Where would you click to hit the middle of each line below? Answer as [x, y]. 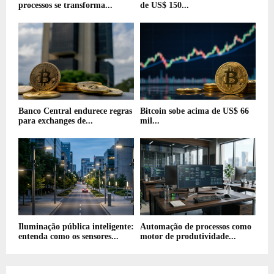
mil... [150, 121]
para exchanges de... [56, 121]
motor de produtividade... [188, 236]
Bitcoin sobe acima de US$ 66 [194, 111]
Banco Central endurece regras [75, 111]
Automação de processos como [196, 227]
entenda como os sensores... [68, 236]
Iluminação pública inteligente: [76, 227]
